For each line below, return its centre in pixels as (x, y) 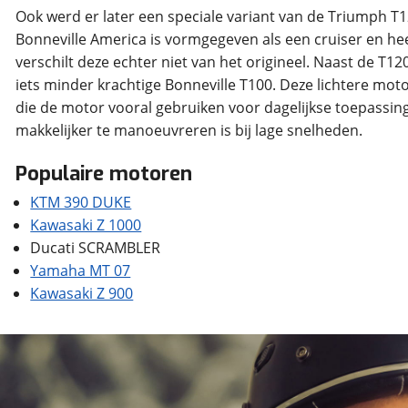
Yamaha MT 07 (81, 270)
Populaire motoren (104, 173)
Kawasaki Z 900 (82, 293)
